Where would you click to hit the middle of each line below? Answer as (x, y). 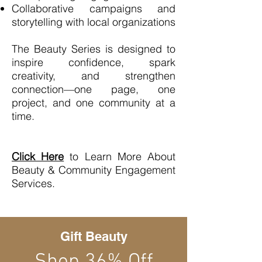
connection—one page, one (94, 89)
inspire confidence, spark (94, 62)
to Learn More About (120, 156)
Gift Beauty (94, 236)
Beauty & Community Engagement (94, 170)
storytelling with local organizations (94, 22)
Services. (33, 183)
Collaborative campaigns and (94, 8)
